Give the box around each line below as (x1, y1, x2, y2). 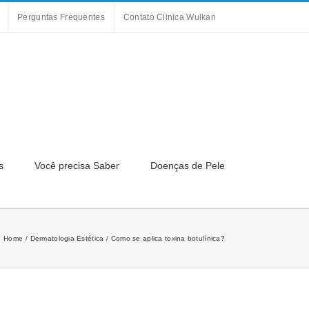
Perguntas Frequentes (17, 12, 105, 22)
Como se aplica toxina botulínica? (110, 235, 225, 242)
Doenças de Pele (150, 160, 225, 171)
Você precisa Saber (34, 160, 119, 171)
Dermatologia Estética (30, 235, 104, 242)
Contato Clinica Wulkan (123, 12, 217, 22)
